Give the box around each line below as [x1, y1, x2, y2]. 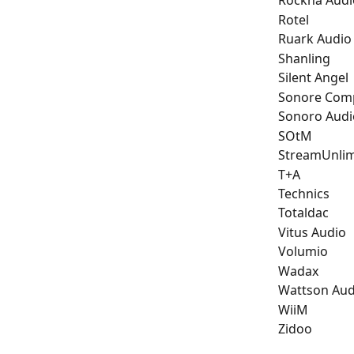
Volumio [278, 243, 328, 261]
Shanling [278, 49, 330, 67]
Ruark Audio [278, 30, 352, 48]
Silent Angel [278, 69, 348, 87]
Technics [278, 185, 330, 202]
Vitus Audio [278, 223, 346, 241]
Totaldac [278, 204, 329, 222]
